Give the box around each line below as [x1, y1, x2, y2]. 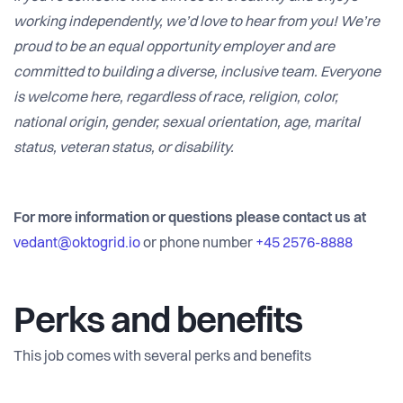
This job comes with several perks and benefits [13, 350, 311, 365]
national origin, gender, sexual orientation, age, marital [13, 116, 360, 131]
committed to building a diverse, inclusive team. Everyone [13, 66, 381, 81]
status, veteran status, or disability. [13, 141, 234, 157]
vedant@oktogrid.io [13, 237, 140, 252]
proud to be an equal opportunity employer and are [13, 40, 335, 56]
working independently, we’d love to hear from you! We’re [13, 15, 380, 31]
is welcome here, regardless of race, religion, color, [13, 91, 338, 106]
